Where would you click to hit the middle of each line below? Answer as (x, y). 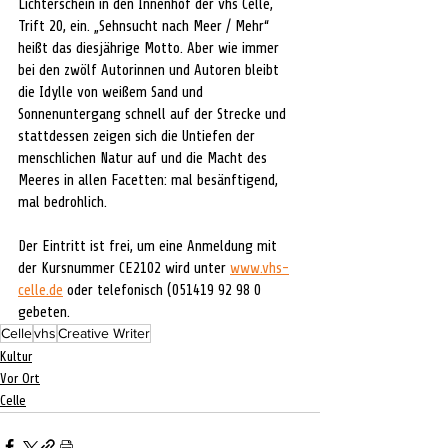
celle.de (40, 290)
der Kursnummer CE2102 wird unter (124, 268)
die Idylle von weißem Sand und (112, 92)
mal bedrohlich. (64, 202)
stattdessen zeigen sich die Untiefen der (138, 136)
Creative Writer (104, 333)
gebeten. (44, 312)
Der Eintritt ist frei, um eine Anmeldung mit (149, 246)
